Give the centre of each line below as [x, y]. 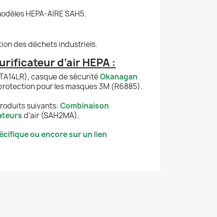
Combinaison [85, 106]
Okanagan [119, 77]
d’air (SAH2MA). [51, 115]
